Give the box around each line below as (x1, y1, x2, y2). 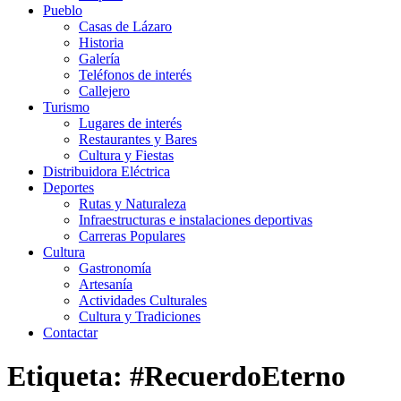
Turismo (43, 99, 90, 115)
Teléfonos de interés (79, 67, 192, 82)
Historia (79, 35, 124, 50)
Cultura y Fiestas (79, 148, 174, 163)
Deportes (43, 180, 94, 195)
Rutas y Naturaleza (79, 196, 186, 211)
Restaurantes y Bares (79, 132, 197, 147)
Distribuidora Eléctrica (43, 164, 170, 179)
